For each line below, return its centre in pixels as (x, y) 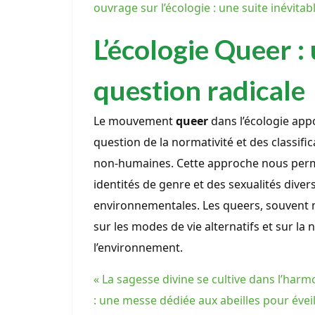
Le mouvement (135, 121)
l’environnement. (138, 248)
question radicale (199, 90)
